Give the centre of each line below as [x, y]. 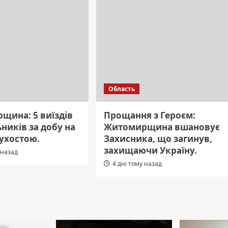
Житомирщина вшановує [162, 127]
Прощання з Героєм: [149, 116]
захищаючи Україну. [150, 151]
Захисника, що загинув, [158, 139]
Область [121, 89]
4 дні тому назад [137, 164]
